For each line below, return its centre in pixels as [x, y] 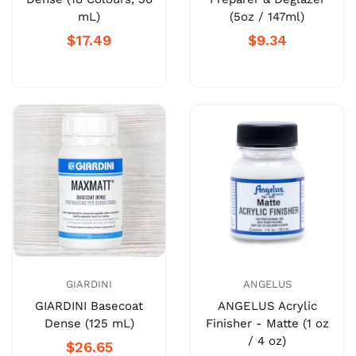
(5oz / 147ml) [267, 17]
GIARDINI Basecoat [89, 306]
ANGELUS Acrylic [267, 306]
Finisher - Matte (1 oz [267, 324]
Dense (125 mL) [89, 324]
